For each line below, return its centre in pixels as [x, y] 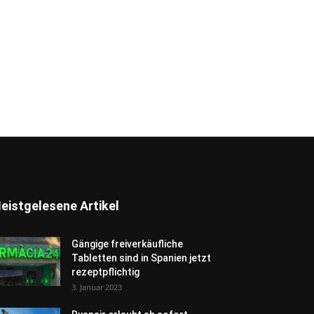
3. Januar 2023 [97, 287]
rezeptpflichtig [105, 272]
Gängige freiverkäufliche [127, 244]
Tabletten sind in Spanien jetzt [141, 258]
